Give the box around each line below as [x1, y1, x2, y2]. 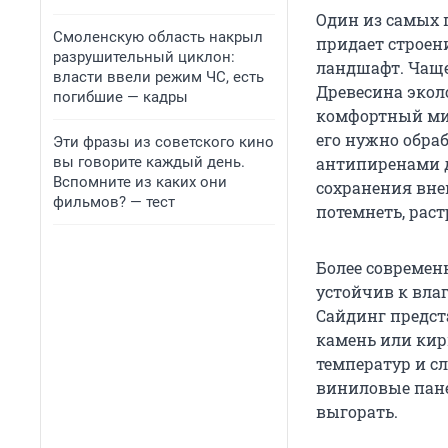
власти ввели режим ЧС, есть [53, 68, 264, 86]
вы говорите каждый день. [53, 153, 245, 171]
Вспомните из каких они [53, 173, 227, 191]
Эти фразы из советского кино [53, 133, 274, 151]
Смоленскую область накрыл [53, 28, 263, 46]
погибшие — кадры [53, 88, 188, 106]
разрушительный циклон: [53, 48, 235, 66]
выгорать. [316, 401, 398, 423]
